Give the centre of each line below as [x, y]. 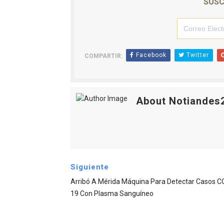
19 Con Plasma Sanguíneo [112, 194]
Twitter [196, 55]
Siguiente [89, 167]
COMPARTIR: [103, 56]
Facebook [150, 55]
